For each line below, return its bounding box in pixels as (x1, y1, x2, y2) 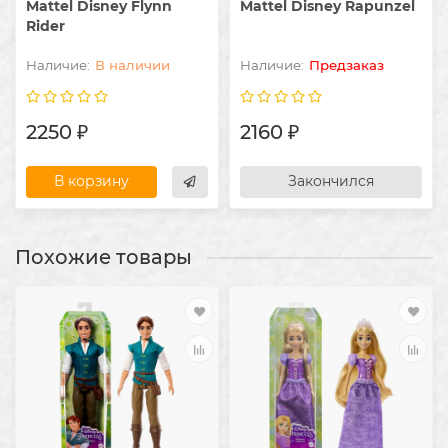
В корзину (54, 172, 129, 191)
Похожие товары (15, 245, 192, 270)
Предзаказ (309, 57, 384, 74)
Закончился (288, 172, 374, 191)
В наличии (95, 57, 170, 74)
